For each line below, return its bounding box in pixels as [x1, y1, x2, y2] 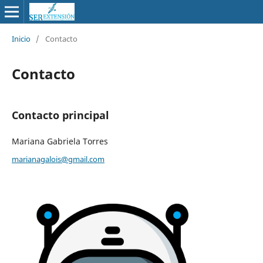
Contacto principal [11, 107, 109, 122]
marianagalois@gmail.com [11, 153, 104, 164]
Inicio [11, 33, 31, 44]
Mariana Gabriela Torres [11, 135, 108, 147]
